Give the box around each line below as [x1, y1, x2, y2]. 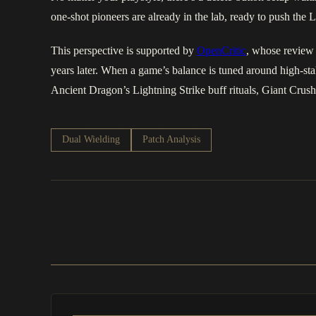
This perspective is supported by [51, 43, 197, 59]
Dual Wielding [62, 133, 120, 146]
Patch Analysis [142, 133, 200, 146]
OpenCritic [197, 43, 246, 59]
